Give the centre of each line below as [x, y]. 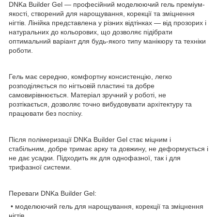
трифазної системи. [40, 167]
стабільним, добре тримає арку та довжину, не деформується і [108, 148]
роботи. [21, 50]
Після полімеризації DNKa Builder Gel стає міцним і [90, 139]
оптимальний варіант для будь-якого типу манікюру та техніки [107, 41]
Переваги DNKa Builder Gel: [53, 193]
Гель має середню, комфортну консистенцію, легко [90, 76]
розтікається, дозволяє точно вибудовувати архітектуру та [100, 104]
